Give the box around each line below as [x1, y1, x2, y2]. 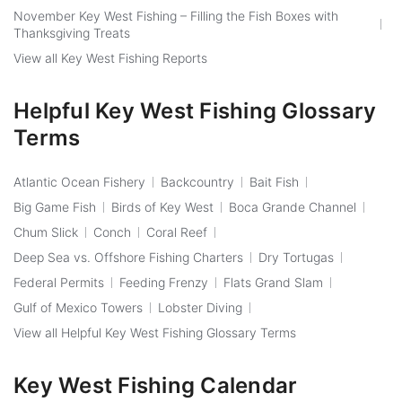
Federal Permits [13, 274, 104, 290]
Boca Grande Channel [229, 198, 356, 214]
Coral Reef [146, 223, 207, 240]
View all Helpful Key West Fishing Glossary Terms [13, 324, 296, 340]
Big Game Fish [13, 198, 96, 214]
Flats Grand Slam [223, 274, 323, 290]
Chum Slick [13, 223, 78, 240]
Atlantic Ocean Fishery [13, 173, 145, 189]
